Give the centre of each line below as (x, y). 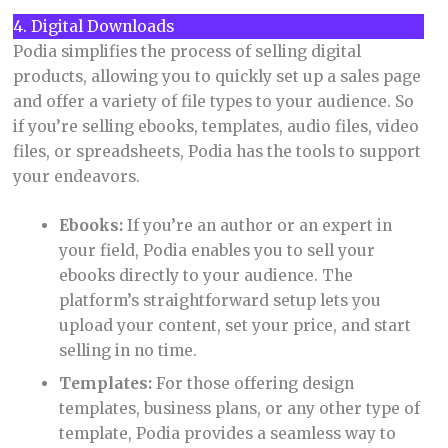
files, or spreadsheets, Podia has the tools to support (216, 151)
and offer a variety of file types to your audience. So (213, 101)
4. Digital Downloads (93, 26)
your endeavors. (76, 176)
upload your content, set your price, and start (235, 326)
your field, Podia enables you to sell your (217, 251)
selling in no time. (128, 351)
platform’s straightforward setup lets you (220, 301)
